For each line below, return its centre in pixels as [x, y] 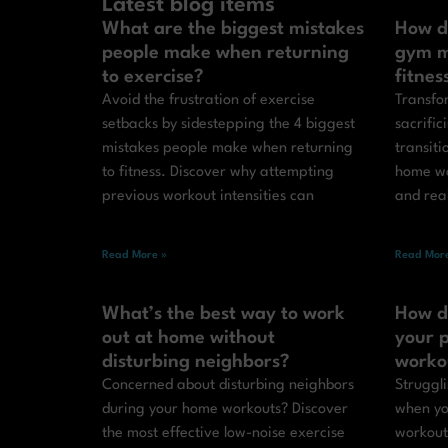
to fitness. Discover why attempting [218, 173]
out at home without [188, 338]
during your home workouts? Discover [225, 410]
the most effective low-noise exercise [223, 434]
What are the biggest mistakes [233, 29]
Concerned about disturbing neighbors [228, 386]
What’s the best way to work [223, 314]
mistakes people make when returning [227, 149]
